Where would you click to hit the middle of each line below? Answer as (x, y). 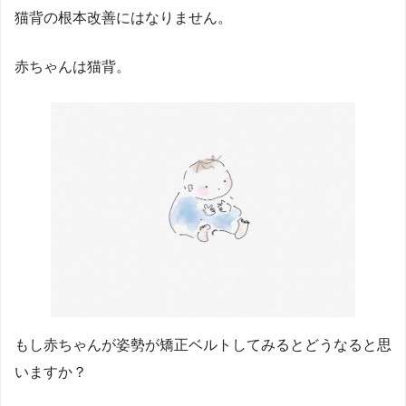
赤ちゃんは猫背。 (72, 66)
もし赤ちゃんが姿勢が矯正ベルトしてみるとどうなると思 (203, 345)
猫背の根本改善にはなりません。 (123, 17)
